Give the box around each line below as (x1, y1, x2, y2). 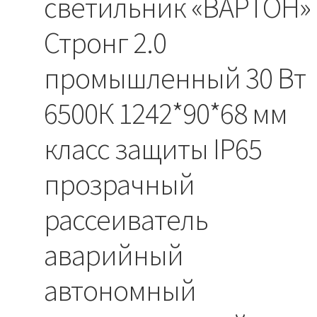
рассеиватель (44, 200, 209, 238)
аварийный (44, 236, 184, 273)
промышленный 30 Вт (44, 59, 306, 96)
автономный (44, 271, 197, 309)
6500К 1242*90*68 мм (44, 94, 288, 132)
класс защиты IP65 (44, 129, 263, 167)
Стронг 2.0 (44, 23, 167, 61)
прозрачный (44, 165, 195, 202)
